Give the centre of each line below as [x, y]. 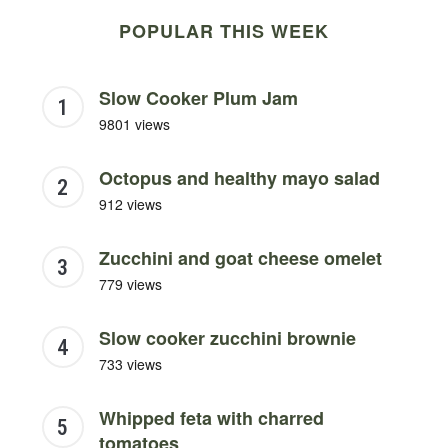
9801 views [134, 123]
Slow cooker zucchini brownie [227, 337]
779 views [130, 283]
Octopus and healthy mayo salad [239, 177]
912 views [130, 203]
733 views [130, 363]
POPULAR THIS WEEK [224, 30]
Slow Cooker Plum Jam [198, 97]
